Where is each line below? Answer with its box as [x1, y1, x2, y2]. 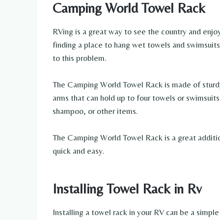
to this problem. [53, 53, 107, 63]
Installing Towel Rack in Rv [53, 181, 202, 197]
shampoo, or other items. [53, 106, 138, 116]
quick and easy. [53, 146, 105, 156]
